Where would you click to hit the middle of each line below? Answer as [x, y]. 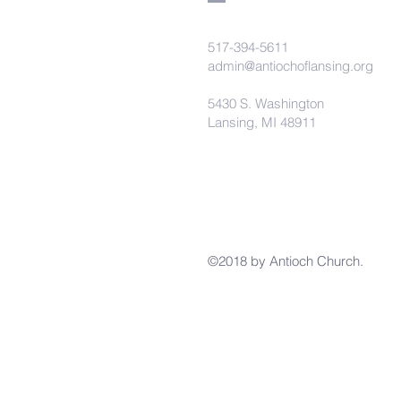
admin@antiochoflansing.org [290, 66]
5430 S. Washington [266, 103]
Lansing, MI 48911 [262, 122]
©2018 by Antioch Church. [287, 261]
